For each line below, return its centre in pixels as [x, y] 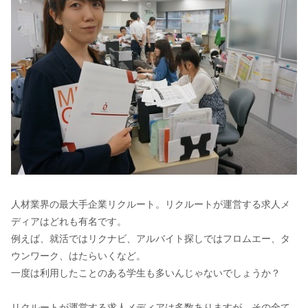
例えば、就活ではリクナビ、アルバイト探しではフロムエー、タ [150, 239]
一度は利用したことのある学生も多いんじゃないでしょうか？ [145, 273]
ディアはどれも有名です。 [68, 222]
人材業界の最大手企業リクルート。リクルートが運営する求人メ [150, 205]
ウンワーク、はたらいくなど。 [78, 256]
